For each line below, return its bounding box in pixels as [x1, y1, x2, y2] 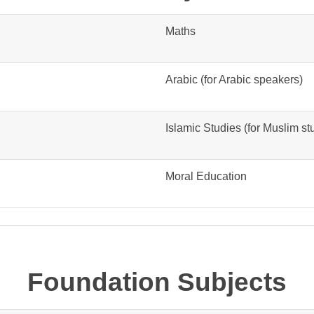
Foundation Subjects [27, 267, 287, 297]
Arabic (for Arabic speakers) [165, 73, 303, 86]
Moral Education [165, 170, 250, 182]
